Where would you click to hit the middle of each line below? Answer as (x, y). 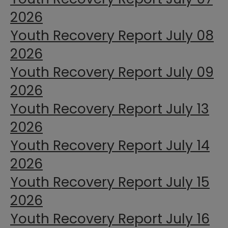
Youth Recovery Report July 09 (112, 72)
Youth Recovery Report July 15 (110, 182)
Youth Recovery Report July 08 (112, 36)
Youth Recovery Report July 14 (110, 146)
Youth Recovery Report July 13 (110, 109)
